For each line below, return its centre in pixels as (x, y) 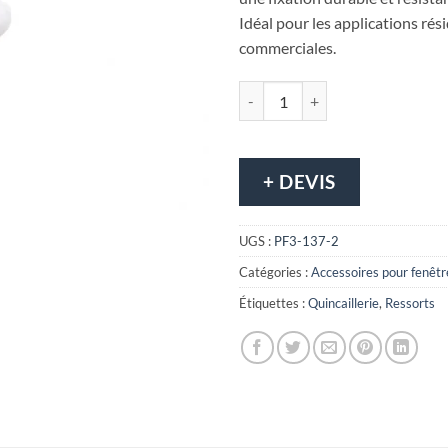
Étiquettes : (273, 303)
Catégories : (275, 272)
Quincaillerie (343, 303)
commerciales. (287, 48)
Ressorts (410, 303)
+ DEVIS (300, 182)
